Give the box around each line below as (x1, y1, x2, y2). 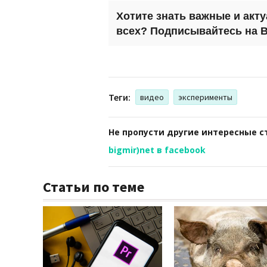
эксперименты (178, 91, 232, 103)
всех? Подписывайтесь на (116, 24, 260, 37)
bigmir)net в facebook (108, 144, 206, 156)
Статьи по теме (43, 177, 144, 196)
